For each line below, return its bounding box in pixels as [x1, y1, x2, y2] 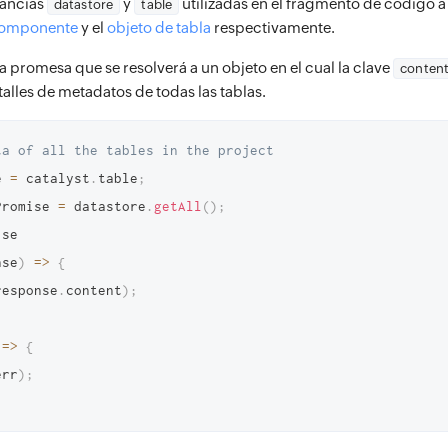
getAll [154, 198, 202, 214]
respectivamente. [211, 19, 335, 36]
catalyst [18, 170, 90, 186]
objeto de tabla [107, 19, 211, 36]
